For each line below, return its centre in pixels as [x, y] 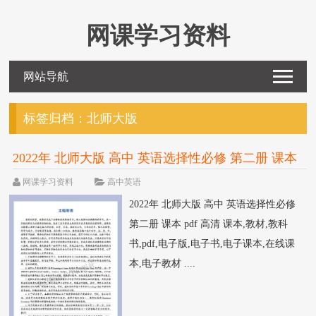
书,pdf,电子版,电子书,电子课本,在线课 [212, 244]
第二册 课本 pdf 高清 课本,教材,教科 [209, 224]
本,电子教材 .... [163, 263]
